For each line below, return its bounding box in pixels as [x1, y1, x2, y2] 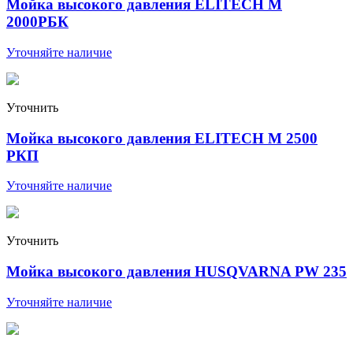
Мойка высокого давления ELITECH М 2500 [6, 129, 318, 147]
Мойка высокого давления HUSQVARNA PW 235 [6, 263, 347, 281]
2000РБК [6, 13, 69, 31]
